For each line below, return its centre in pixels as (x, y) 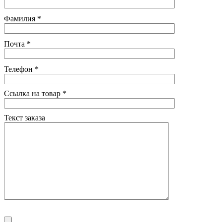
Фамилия (21, 18)
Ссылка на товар (33, 93)
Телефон (19, 69)
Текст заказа (25, 117)
